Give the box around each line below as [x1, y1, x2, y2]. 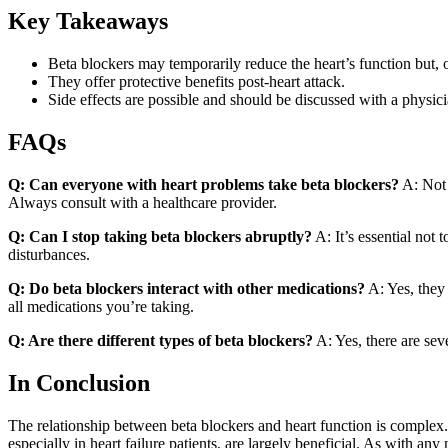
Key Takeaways [8, 7, 168, 34]
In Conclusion [8, 369, 150, 396]
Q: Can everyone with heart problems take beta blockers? [8, 175, 399, 193]
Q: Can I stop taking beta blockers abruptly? [8, 227, 312, 245]
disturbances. [8, 245, 90, 263]
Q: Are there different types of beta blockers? [8, 331, 313, 349]
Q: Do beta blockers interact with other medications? [8, 279, 365, 297]
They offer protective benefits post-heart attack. [48, 72, 345, 90]
